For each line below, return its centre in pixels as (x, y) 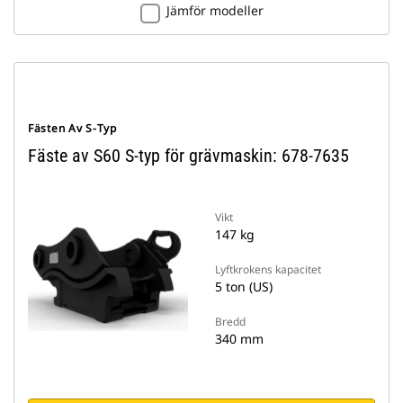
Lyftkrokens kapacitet (268, 269)
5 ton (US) (244, 287)
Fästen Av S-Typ (72, 128)
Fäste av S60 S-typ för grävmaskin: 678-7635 (188, 156)
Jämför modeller (215, 10)
